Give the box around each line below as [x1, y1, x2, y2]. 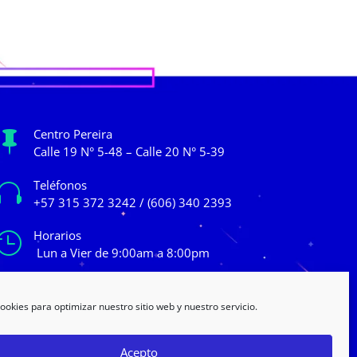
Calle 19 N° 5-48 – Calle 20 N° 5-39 [33, 143, 229, 159]
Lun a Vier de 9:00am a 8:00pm [33, 245, 210, 261]
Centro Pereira [33, 125, 113, 142]
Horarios [33, 227, 82, 244]
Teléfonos [33, 176, 88, 193]
